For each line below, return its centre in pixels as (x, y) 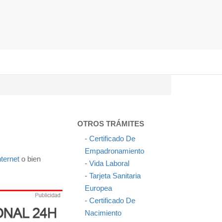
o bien (30, 159)
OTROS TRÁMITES (111, 124)
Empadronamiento (114, 151)
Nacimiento (103, 213)
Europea (98, 188)
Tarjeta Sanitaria (115, 176)
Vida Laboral (109, 163)
